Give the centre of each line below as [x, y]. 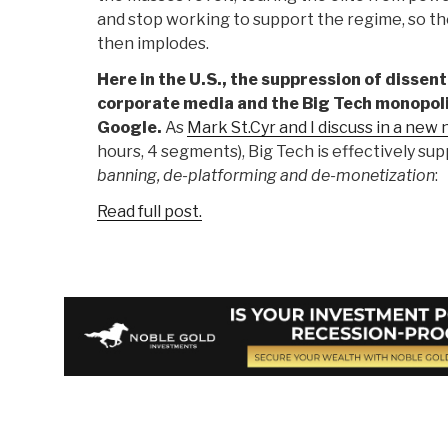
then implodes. [153, 44]
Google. [129, 128]
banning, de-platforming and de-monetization [266, 176]
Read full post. [149, 212]
